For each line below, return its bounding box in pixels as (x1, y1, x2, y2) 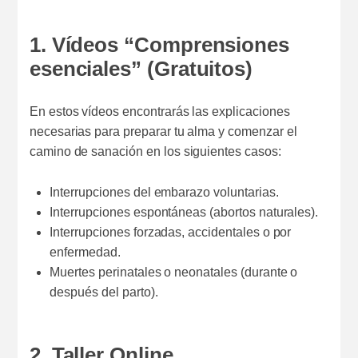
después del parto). (50, 284, 158, 299)
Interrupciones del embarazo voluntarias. (50, 185, 279, 199)
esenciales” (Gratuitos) (29, 58, 253, 81)
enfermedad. (50, 245, 121, 259)
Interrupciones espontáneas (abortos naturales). (50, 205, 319, 219)
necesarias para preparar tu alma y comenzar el (29, 124, 297, 138)
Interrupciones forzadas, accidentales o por (50, 225, 292, 239)
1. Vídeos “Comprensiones (29, 34, 290, 57)
